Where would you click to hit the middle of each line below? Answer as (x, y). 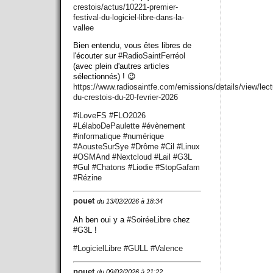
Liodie (143, 168)
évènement (166, 126)
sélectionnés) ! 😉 (105, 77)
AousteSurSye (103, 147)
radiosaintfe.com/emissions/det (172, 87)
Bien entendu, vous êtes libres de (132, 46)
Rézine (90, 178)
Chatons (111, 168)
